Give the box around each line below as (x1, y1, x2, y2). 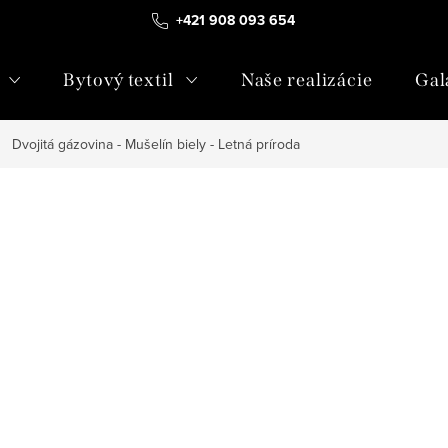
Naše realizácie (240, 69, 373, 91)
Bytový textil (63, 69, 174, 91)
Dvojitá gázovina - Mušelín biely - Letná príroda (12, 134, 300, 154)
